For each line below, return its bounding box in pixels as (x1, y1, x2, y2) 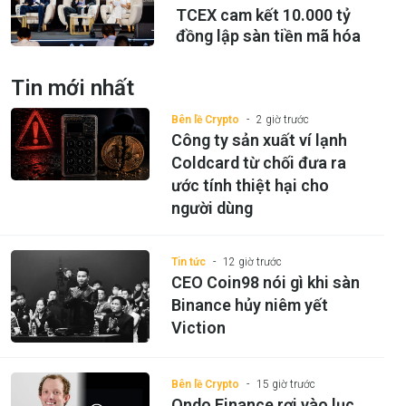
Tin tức (170, 255, 206, 268)
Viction (170, 317, 226, 337)
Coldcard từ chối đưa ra (170, 152, 346, 172)
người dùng (170, 198, 253, 217)
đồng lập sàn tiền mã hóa (175, 25, 361, 45)
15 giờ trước (256, 377, 315, 391)
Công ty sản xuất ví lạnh (170, 130, 347, 150)
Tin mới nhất (11, 74, 134, 101)
